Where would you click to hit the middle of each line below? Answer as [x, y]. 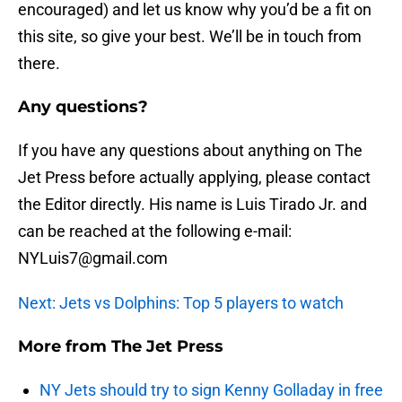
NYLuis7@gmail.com [93, 258]
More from [65, 347]
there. [39, 64]
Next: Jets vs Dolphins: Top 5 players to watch [181, 303]
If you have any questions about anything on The [190, 151]
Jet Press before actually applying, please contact [194, 178]
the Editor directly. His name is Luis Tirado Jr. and [192, 205]
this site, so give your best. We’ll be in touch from [190, 37]
